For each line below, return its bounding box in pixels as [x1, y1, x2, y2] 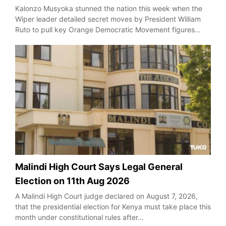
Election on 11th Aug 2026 [15, 176, 130, 187]
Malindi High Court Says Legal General [15, 161, 183, 173]
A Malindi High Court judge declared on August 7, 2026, [15, 192, 198, 201]
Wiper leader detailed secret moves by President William [15, 14, 201, 23]
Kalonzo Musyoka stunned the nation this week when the [15, 4, 202, 13]
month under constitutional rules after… [15, 213, 144, 222]
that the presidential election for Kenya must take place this [15, 202, 211, 211]
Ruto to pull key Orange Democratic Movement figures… [15, 25, 201, 34]
